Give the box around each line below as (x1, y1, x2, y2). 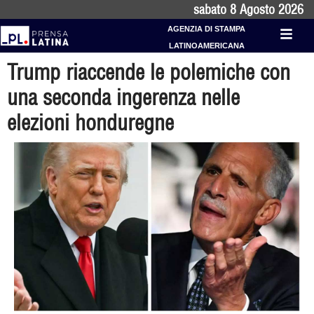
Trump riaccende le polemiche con (7, 59, 290, 86)
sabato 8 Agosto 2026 (193, 1, 303, 18)
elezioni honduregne (7, 109, 174, 136)
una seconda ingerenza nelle (7, 84, 240, 111)
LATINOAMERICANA (168, 41, 245, 50)
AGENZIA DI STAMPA (168, 25, 246, 33)
